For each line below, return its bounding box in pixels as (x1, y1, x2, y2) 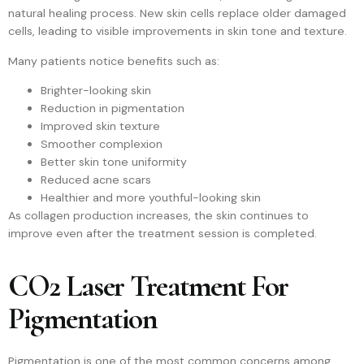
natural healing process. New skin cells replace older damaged (8, 6, 346, 21)
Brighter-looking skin (41, 83, 151, 98)
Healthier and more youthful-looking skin (41, 190, 261, 206)
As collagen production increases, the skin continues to (8, 208, 309, 223)
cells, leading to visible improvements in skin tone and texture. (8, 24, 347, 39)
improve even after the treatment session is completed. (8, 226, 317, 241)
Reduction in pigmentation (41, 101, 184, 116)
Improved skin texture (41, 119, 160, 134)
